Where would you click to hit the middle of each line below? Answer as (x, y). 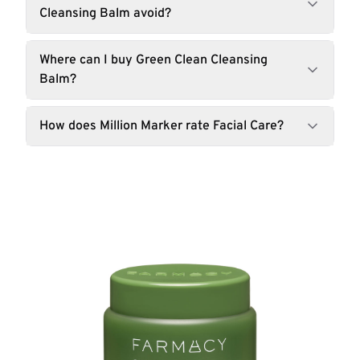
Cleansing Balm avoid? (105, 14)
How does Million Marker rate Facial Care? (162, 126)
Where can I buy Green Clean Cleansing (153, 60)
